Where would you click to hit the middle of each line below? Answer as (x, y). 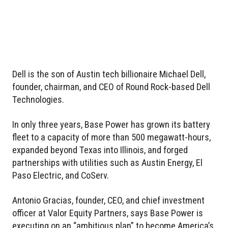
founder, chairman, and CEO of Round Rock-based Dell (111, 87)
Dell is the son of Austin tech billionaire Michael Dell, (109, 74)
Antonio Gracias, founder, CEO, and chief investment (108, 200)
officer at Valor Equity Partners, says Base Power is (108, 213)
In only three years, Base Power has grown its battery (111, 124)
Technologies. (38, 99)
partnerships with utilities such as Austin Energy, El (107, 163)
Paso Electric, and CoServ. (61, 175)
